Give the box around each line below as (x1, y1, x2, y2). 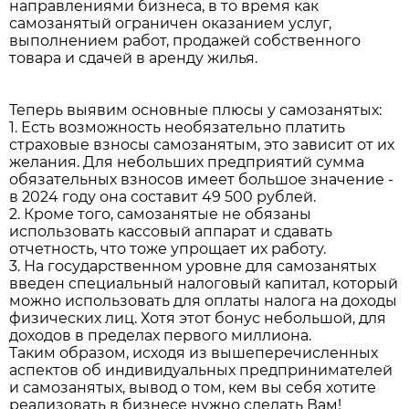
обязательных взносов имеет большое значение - (9, 170, 393, 188)
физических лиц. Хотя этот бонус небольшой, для (9, 309, 386, 327)
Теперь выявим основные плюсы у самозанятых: (9, 100, 382, 119)
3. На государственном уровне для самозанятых (9, 257, 376, 275)
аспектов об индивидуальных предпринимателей (9, 361, 393, 379)
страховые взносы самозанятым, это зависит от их (9, 135, 394, 153)
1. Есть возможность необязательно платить (9, 118, 345, 136)
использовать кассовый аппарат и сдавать (9, 222, 332, 240)
